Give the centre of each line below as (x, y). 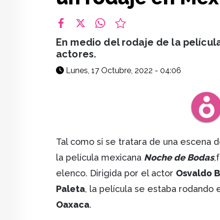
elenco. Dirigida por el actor (116, 173)
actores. (76, 54)
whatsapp (113, 33)
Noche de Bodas (179, 158)
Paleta (70, 189)
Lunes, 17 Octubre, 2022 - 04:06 (123, 71)
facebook (73, 33)
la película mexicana (100, 158)
